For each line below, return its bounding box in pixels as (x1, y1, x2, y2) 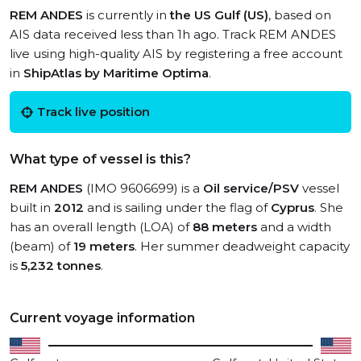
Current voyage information (10, 310, 195, 326)
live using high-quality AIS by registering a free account (10, 46, 342, 61)
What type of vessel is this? (10, 151, 191, 167)
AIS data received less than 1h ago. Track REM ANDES (10, 27, 336, 42)
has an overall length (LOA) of (10, 219, 193, 234)
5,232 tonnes (21, 258, 101, 273)
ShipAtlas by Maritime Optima (23, 65, 209, 81)
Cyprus (271, 200, 314, 215)
